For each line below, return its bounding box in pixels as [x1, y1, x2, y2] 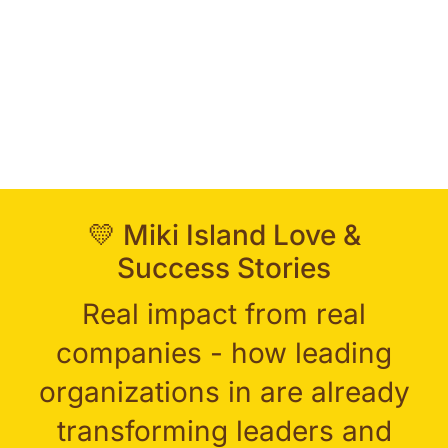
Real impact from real [82, 296, 366, 331]
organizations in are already [38, 374, 410, 409]
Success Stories [117, 250, 331, 285]
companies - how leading [56, 335, 392, 370]
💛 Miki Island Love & [87, 217, 361, 252]
